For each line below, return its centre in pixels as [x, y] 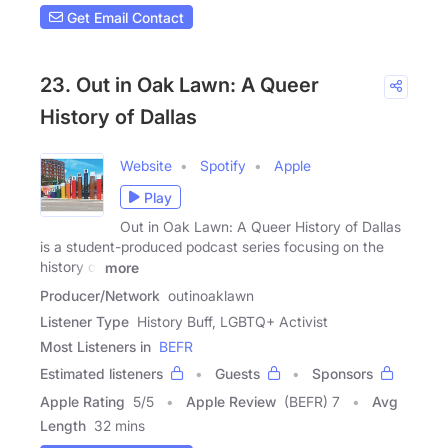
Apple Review [231, 401]
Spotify [223, 166]
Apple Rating [82, 401]
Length [63, 425]
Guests [237, 373]
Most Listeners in [95, 346]
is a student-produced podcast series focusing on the [212, 247]
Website [146, 166]
